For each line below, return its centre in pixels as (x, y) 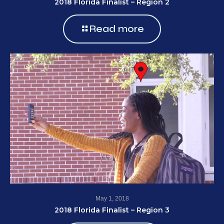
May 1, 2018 (112, 199)
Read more (117, 29)
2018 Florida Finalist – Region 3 (112, 210)
